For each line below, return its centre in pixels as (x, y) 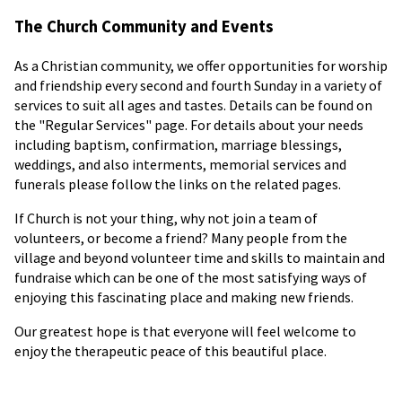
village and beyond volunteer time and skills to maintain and (200, 257)
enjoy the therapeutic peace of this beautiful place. (170, 350)
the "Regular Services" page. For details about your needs (189, 124)
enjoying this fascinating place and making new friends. (184, 297)
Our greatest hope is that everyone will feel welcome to (185, 331)
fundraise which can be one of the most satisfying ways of (191, 277)
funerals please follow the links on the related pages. (178, 184)
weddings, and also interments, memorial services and (180, 164)
